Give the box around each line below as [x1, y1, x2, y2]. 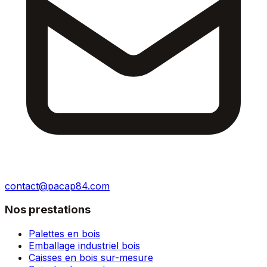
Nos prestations [5, 203, 91, 217]
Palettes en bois [29, 228, 100, 240]
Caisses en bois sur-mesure [29, 252, 153, 264]
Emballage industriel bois [29, 240, 140, 252]
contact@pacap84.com [5, 179, 110, 192]
